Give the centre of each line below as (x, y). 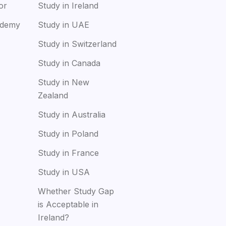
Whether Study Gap (76, 191)
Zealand (53, 95)
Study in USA (64, 172)
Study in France (69, 153)
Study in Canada (69, 63)
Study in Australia (72, 114)
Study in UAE (64, 24)
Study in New (64, 82)
